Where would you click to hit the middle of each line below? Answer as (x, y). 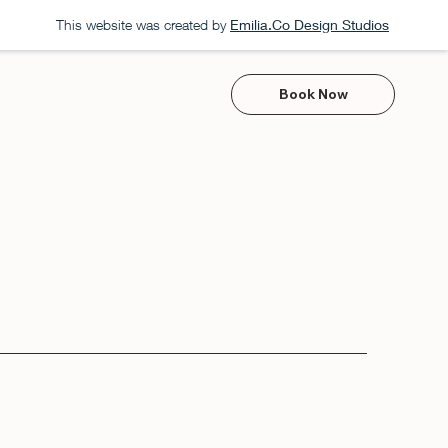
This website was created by (141, 24)
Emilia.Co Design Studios (309, 24)
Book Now (313, 93)
